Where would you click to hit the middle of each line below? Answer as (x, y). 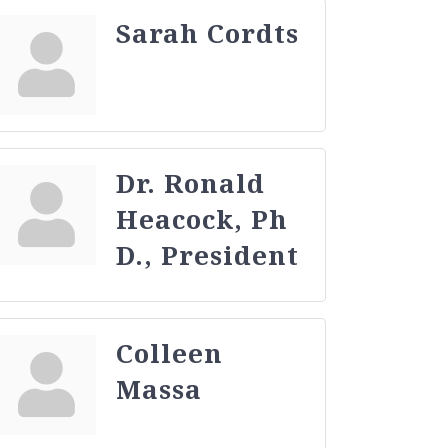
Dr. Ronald (191, 182)
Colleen (170, 352)
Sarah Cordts (208, 32)
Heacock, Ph (202, 218)
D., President (208, 254)
